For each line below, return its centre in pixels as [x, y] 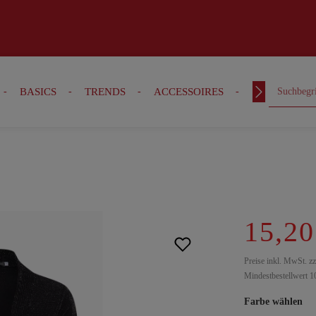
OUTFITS [273, 92]
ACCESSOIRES [188, 92]
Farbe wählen [273, 302]
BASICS [38, 92]
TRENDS [105, 92]
